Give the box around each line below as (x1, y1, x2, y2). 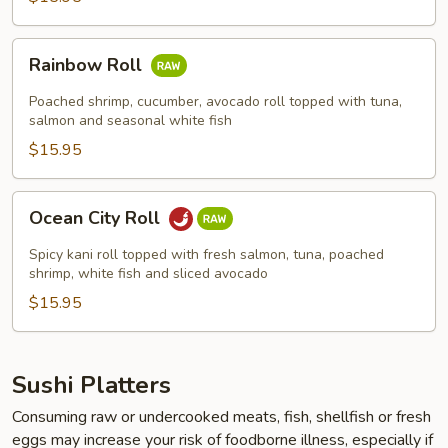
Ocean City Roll (29, 206, 165, 231)
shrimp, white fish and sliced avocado (29, 264, 268, 283)
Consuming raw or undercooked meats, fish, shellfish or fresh (12, 406, 431, 428)
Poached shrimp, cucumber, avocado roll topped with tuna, (29, 92, 402, 111)
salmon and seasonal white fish (29, 111, 232, 130)
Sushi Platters (12, 369, 171, 401)
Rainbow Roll (29, 53, 147, 78)
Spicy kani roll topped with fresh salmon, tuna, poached (29, 245, 384, 264)
